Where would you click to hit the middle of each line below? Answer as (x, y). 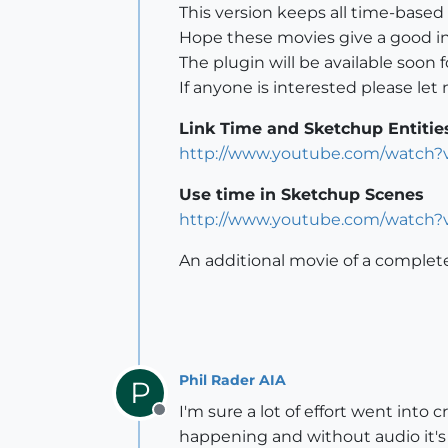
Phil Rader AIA (232, 379)
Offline (184, 421)
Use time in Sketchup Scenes (301, 195)
